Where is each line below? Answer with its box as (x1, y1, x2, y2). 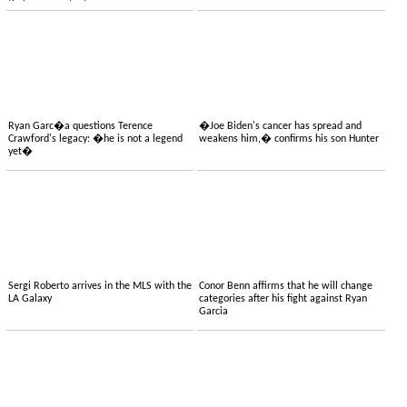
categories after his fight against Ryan (199, 293, 368, 305)
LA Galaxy (7, 293, 52, 305)
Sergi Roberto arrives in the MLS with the (7, 281, 192, 293)
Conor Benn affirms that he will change (199, 281, 373, 293)
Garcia (199, 306, 229, 318)
